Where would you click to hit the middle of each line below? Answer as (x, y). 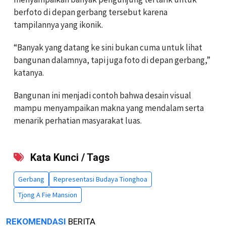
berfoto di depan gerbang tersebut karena (91, 12)
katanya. (29, 72)
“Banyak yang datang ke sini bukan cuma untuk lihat (108, 47)
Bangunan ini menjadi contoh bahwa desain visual (102, 95)
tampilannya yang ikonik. (58, 24)
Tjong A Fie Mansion (48, 194)
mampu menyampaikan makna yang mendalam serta (109, 108)
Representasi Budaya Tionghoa (100, 179)
